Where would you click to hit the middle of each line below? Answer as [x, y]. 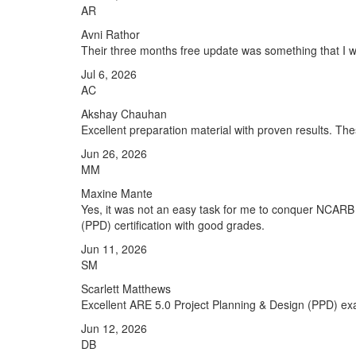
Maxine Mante [117, 193]
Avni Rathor [110, 34]
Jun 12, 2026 [114, 328]
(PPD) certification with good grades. [173, 225]
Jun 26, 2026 [114, 153]
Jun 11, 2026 [114, 249]
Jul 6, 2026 [109, 74]
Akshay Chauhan [124, 114]
